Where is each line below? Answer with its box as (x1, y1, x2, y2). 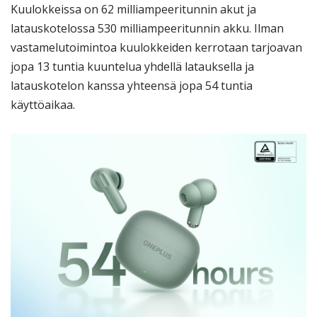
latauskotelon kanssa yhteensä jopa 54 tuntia (11, 77, 253, 93)
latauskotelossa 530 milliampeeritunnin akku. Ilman (11, 20, 284, 36)
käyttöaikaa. (11, 96, 75, 113)
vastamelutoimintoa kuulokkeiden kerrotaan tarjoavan (11, 39, 302, 55)
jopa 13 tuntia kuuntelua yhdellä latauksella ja (11, 58, 254, 74)
